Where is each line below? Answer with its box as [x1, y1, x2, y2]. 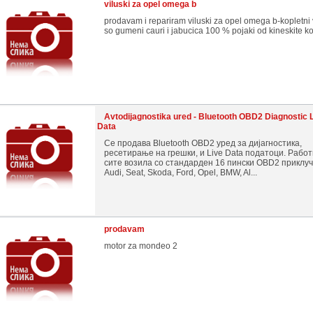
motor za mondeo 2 [104, 241, 177, 251]
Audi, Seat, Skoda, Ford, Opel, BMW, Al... [104, 168, 257, 177]
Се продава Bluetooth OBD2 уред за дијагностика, [104, 138, 302, 148]
